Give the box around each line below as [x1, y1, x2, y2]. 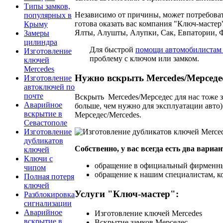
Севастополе [24, 118, 67, 127]
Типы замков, [24, 2, 70, 11]
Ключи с [24, 154, 53, 163]
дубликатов [24, 136, 63, 145]
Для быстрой [90, 45, 135, 54]
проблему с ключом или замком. [90, 54, 199, 63]
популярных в [24, 11, 72, 20]
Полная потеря [24, 172, 74, 181]
